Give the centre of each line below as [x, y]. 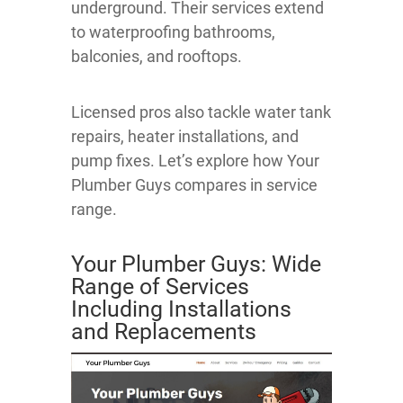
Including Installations [181, 309]
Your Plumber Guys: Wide [196, 264]
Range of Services [160, 286]
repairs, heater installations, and [185, 136]
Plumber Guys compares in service [194, 184]
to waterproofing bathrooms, [173, 31]
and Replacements [164, 331]
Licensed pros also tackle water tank [201, 112]
